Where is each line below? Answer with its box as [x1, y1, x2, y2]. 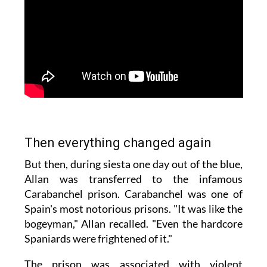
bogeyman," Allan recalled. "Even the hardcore [24, 216, 243, 230]
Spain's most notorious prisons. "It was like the [24, 201, 243, 215]
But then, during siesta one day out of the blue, [24, 157, 243, 170]
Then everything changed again [24, 135, 212, 150]
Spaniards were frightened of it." [24, 231, 172, 245]
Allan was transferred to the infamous [24, 172, 243, 185]
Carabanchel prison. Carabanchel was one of [24, 187, 243, 200]
